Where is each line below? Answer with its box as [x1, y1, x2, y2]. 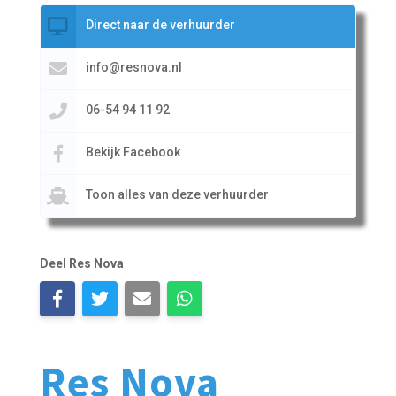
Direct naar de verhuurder [85, 17, 235, 32]
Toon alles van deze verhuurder [85, 187, 269, 202]
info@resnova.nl [85, 59, 182, 74]
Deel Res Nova [39, 255, 124, 270]
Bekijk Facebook [85, 144, 180, 159]
